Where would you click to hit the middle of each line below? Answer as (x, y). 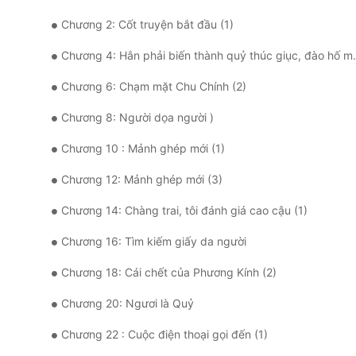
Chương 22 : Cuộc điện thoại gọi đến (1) (164, 335)
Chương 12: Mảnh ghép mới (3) (142, 180)
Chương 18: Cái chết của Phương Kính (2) (169, 273)
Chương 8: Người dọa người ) (137, 118)
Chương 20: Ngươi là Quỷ (128, 304)
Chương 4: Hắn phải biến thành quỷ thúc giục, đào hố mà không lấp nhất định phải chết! (207, 56)
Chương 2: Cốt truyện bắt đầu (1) (147, 25)
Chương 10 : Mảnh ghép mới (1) (143, 149)
